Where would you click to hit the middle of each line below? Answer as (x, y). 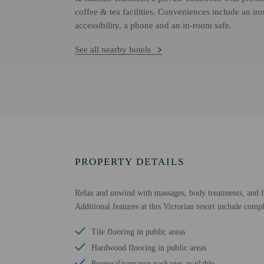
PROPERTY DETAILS (130, 162)
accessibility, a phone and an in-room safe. (153, 25)
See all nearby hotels (113, 49)
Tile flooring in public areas (138, 232)
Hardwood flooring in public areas (149, 248)
